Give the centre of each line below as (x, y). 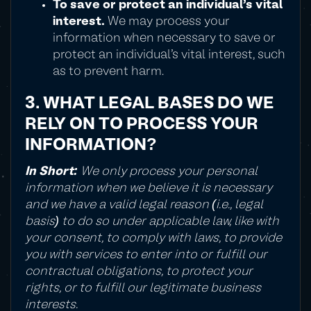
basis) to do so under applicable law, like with (152, 222)
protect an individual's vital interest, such (169, 55)
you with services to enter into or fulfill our (146, 255)
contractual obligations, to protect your (139, 272)
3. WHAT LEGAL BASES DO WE (150, 104)
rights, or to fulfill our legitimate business (143, 288)
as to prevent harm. (108, 72)
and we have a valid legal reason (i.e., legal (144, 205)
